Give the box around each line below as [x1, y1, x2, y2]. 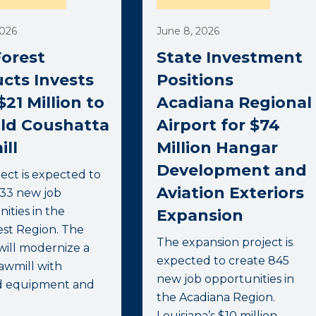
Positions [157, 71, 234, 90]
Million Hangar [157, 138, 279, 158]
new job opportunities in [157, 272, 295, 286]
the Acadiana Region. [157, 291, 276, 305]
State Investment [157, 48, 303, 68]
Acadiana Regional [157, 93, 312, 113]
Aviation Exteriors [157, 183, 305, 203]
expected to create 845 [157, 254, 290, 268]
